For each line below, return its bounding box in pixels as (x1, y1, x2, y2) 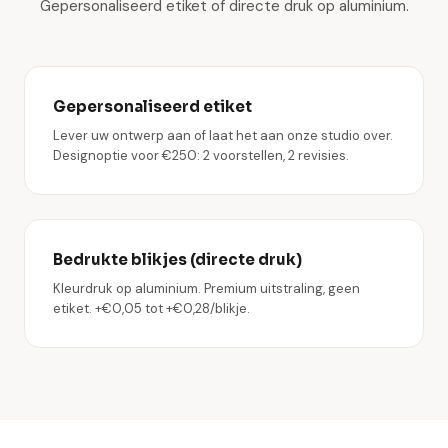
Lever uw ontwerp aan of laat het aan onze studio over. (53, 127, 393, 144)
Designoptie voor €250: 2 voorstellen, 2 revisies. (53, 147, 349, 164)
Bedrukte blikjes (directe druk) (53, 250, 302, 269)
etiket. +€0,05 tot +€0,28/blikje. (53, 300, 250, 317)
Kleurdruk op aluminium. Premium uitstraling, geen (53, 280, 360, 297)
